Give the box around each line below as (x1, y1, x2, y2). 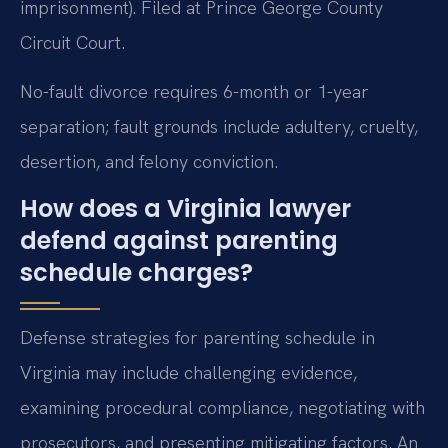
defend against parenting (20, 224, 338, 258)
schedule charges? (20, 256, 253, 290)
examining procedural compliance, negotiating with (20, 396, 425, 420)
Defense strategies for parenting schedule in (20, 326, 375, 350)
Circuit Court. (20, 30, 125, 54)
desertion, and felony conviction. (20, 150, 278, 174)
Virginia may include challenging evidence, (20, 361, 357, 385)
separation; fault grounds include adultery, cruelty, (20, 115, 418, 139)
